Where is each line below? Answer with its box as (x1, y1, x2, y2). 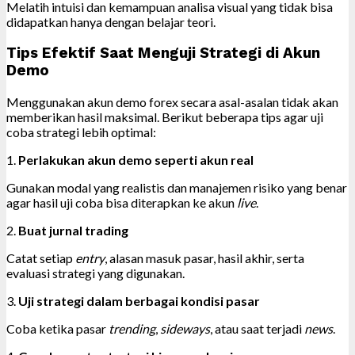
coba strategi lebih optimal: (6, 124, 156, 139)
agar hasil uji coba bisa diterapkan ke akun (6, 194, 237, 210)
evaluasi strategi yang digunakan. (6, 265, 185, 281)
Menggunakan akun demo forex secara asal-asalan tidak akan (6, 94, 338, 109)
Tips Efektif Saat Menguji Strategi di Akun (6, 44, 320, 62)
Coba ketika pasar (6, 320, 109, 336)
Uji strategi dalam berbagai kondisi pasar (18, 292, 260, 308)
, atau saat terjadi (210, 320, 304, 336)
